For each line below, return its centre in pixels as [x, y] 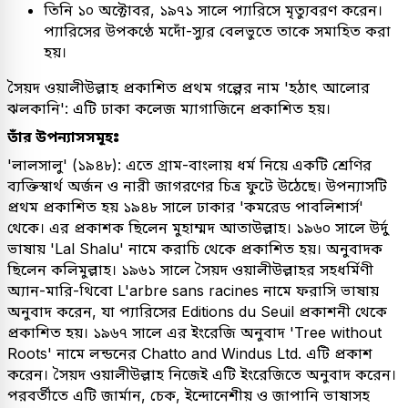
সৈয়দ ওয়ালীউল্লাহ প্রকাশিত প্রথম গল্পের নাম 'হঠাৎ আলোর [189, 87]
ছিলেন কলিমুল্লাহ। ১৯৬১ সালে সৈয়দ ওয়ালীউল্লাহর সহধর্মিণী [190, 269]
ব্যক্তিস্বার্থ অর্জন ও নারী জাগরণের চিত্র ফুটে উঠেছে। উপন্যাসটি [197, 185]
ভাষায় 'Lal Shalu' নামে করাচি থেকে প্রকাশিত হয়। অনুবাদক [195, 248]
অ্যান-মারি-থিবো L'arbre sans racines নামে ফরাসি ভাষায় [193, 290]
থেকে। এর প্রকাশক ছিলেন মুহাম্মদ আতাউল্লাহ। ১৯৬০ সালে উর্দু [198, 227]
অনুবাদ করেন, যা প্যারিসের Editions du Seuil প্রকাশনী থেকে [197, 311]
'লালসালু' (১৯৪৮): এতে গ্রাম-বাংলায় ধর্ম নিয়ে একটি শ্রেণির [189, 164]
